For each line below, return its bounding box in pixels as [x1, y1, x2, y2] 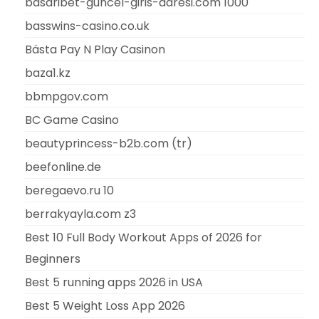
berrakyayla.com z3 [25, 205, 136, 222]
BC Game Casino [25, 111, 119, 128]
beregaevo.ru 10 [25, 182, 114, 199]
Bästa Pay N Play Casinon [25, 41, 165, 58]
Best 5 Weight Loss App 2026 [25, 297, 185, 314]
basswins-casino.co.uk [25, 17, 150, 34]
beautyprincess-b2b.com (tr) [25, 135, 192, 152]
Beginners [25, 250, 80, 267]
